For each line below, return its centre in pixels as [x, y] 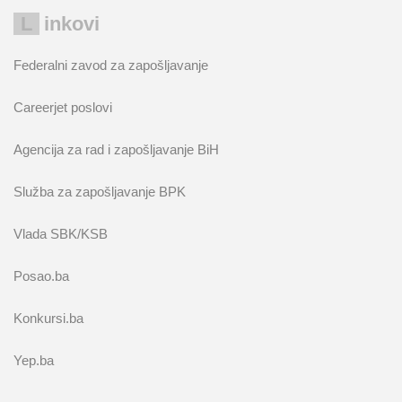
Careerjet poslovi [63, 107]
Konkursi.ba [48, 318]
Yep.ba [34, 360]
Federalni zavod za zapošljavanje [111, 65]
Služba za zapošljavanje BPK [100, 192]
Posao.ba [41, 276]
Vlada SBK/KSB [61, 234]
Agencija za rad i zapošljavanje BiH [116, 149]
